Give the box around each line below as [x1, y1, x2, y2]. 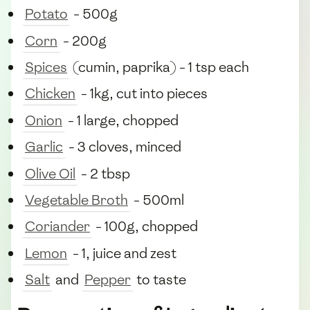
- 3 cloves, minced [66, 138, 181, 156]
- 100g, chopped [93, 217, 198, 236]
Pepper [84, 271, 131, 289]
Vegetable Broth [25, 190, 128, 209]
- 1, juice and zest [70, 244, 176, 262]
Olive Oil [25, 164, 75, 183]
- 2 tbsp [78, 164, 130, 183]
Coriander [25, 217, 90, 236]
